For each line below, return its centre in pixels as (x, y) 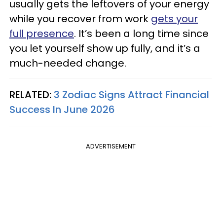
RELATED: (32, 95)
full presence (42, 34)
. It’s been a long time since (141, 34)
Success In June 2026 (62, 110)
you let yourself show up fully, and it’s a (105, 49)
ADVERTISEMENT (110, 147)
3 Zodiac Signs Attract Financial (131, 95)
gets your (174, 19)
